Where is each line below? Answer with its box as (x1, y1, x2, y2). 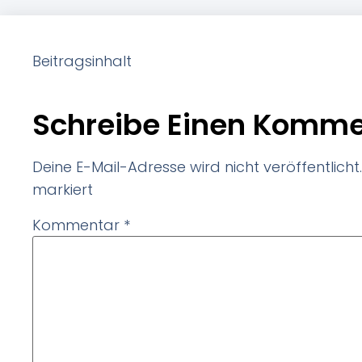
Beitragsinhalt (32, 51, 132, 72)
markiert (32, 179, 93, 200)
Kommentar (32, 214, 124, 235)
